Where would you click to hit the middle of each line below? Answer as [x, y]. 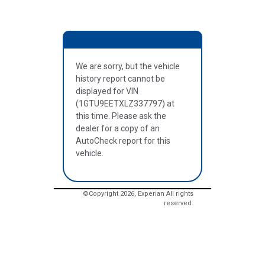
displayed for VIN [107, 91]
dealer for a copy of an [118, 128]
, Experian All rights [164, 193]
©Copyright [101, 193]
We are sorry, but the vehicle [128, 66]
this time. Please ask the [121, 116]
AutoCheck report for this [123, 141]
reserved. [178, 203]
